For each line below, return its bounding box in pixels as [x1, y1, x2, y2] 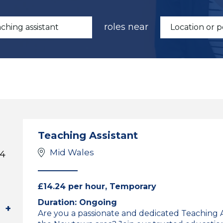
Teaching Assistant [38, 129, 138, 141]
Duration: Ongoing [38, 198, 117, 207]
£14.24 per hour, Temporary [38, 182, 156, 191]
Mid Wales [50, 147, 94, 157]
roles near [104, 21, 148, 32]
